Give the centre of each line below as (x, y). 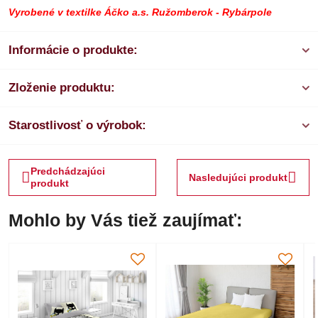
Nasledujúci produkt (238, 177)
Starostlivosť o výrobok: (77, 126)
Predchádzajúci (67, 171)
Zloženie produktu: (62, 88)
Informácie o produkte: (73, 50)
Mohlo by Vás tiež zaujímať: (125, 220)
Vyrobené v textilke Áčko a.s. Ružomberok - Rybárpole (140, 12)
